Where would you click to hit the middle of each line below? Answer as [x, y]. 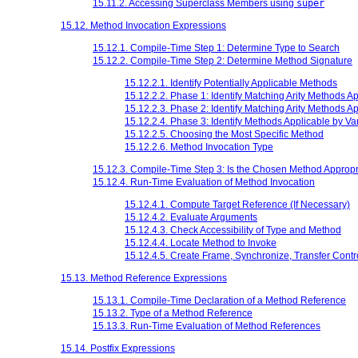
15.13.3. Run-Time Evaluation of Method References [207, 326]
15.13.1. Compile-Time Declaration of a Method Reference [219, 300]
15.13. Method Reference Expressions [144, 278]
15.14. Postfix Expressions [118, 348]
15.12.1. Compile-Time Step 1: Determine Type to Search [216, 48]
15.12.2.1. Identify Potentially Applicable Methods [231, 83]
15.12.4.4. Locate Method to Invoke [201, 243]
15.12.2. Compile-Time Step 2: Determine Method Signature [223, 60]
